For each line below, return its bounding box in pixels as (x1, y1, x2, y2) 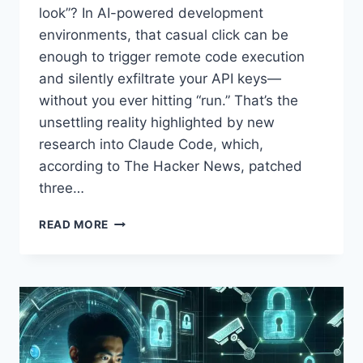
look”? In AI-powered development (39, 5, 263, 22)
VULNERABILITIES (108, 248, 214, 262)
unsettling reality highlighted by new (39, 114, 275, 131)
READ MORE (39, 218, 109, 232)
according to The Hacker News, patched (39, 158, 302, 175)
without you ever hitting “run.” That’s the (39, 92, 298, 109)
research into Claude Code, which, (39, 136, 263, 153)
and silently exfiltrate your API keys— (39, 70, 281, 88)
